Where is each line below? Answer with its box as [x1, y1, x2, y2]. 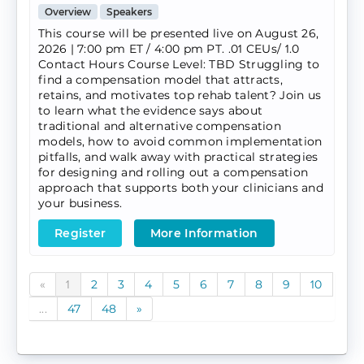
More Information [149, 226, 258, 241]
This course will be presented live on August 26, [38, 26, 319, 41]
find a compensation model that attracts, [38, 72, 283, 88]
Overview [45, 6, 91, 19]
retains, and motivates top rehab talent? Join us [38, 88, 322, 103]
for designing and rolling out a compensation [38, 165, 309, 180]
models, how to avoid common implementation [38, 134, 323, 149]
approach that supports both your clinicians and [38, 180, 324, 196]
